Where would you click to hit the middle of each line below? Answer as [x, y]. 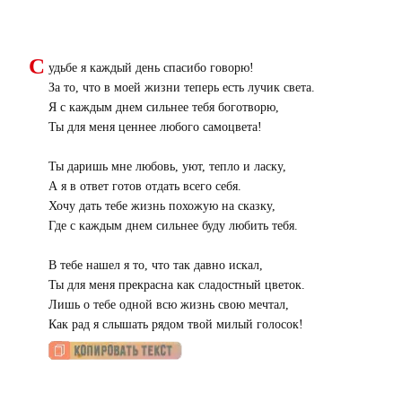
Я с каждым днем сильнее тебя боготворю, [164, 108]
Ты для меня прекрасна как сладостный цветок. [177, 285]
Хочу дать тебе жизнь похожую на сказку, [162, 206]
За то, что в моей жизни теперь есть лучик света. [182, 88]
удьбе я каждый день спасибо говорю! [151, 68]
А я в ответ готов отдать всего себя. [145, 187]
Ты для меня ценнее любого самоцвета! [155, 127]
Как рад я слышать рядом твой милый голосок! [176, 325]
